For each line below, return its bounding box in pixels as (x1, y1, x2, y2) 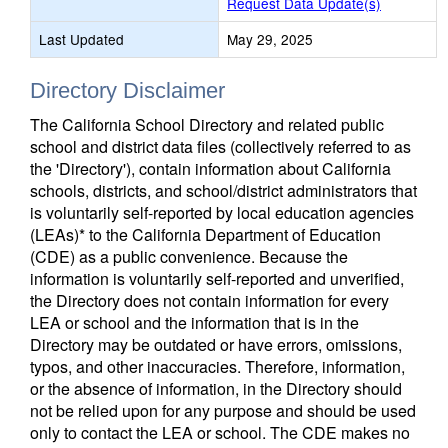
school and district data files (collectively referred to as (30, 135, 411, 158)
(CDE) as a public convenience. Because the (30, 245, 348, 268)
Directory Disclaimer (30, 78, 225, 103)
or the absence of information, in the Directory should (30, 377, 402, 400)
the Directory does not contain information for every (30, 289, 389, 312)
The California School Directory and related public (30, 113, 384, 136)
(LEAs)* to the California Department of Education (30, 223, 381, 246)
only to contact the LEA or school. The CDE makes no (30, 421, 410, 444)
